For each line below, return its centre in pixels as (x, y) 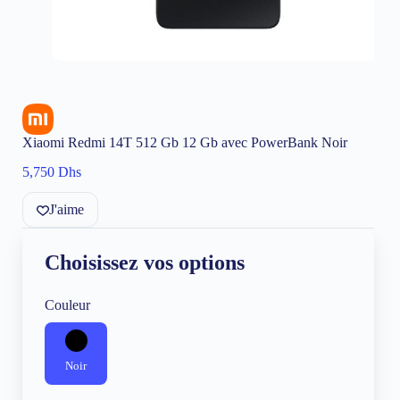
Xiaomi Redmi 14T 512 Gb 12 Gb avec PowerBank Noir (185, 143)
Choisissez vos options (145, 262)
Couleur (67, 304)
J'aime (67, 209)
